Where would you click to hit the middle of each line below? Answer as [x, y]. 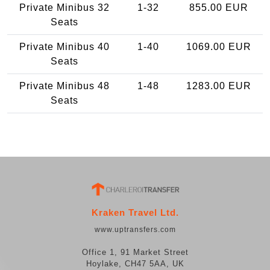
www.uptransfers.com [135, 230]
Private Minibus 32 [64, 7]
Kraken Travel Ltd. [135, 213]
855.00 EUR [218, 7]
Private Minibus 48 [64, 86]
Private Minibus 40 [64, 46]
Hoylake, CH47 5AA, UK [135, 264]
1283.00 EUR [218, 86]
